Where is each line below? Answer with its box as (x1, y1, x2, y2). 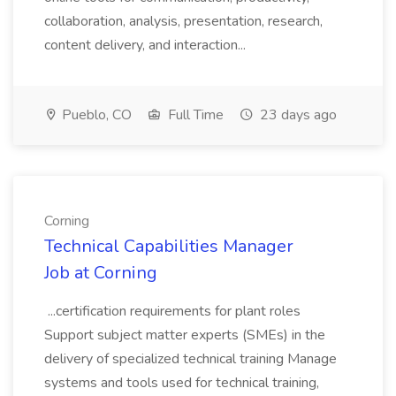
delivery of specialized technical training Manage (44, 349, 337, 369)
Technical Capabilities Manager (44, 234, 293, 258)
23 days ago (256, 105, 337, 125)
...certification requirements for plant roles (44, 301, 301, 321)
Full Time (164, 105, 224, 125)
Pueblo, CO (58, 105, 132, 125)
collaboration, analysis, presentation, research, (44, 11, 323, 31)
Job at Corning (44, 261, 157, 285)
